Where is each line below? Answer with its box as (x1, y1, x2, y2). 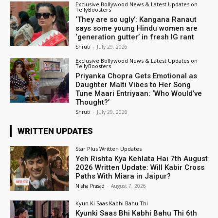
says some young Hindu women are (75, 23, 198, 33)
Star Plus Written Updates (75, 145, 142, 152)
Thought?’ (75, 97, 110, 107)
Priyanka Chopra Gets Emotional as (75, 71, 198, 80)
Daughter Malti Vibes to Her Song (75, 80, 191, 89)
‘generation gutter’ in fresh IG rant (75, 32, 195, 41)
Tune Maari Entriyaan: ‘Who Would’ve (75, 89, 202, 98)
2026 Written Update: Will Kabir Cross (75, 163, 205, 172)
